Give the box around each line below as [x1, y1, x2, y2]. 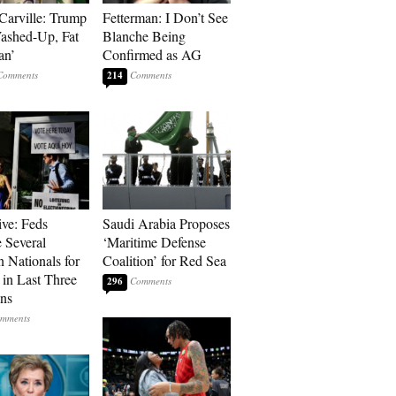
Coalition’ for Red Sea [103, 251, 226, 270]
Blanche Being [103, 27, 186, 45]
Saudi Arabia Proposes [103, 214, 230, 232]
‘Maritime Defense [103, 232, 206, 251]
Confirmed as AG [103, 45, 202, 64]
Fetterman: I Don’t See [103, 8, 228, 27]
